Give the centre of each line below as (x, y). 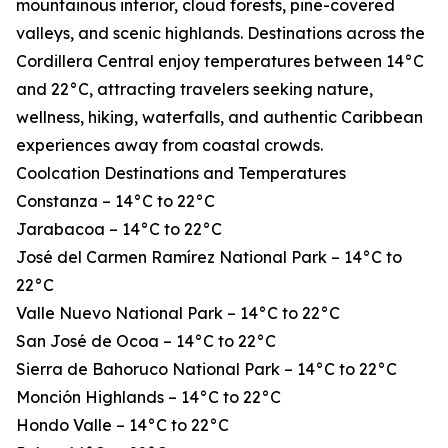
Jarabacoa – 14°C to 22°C (119, 229)
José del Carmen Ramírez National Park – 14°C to (209, 257)
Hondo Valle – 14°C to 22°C (122, 425)
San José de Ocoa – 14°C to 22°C (146, 341)
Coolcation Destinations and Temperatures (181, 173)
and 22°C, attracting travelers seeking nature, (194, 89)
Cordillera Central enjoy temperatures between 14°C (220, 61)
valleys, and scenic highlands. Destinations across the (220, 33)
